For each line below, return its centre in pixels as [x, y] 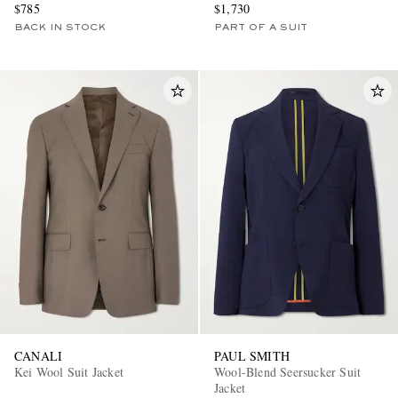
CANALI [39, 355]
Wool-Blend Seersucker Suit [288, 371]
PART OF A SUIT [261, 28]
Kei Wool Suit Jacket [69, 371]
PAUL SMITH [252, 355]
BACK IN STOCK [60, 28]
